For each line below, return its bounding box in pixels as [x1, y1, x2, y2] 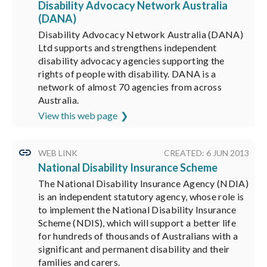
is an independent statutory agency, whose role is [38, 191, 244, 202]
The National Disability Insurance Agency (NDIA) [38, 178, 249, 189]
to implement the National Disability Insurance [38, 204, 237, 215]
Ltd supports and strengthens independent [38, 42, 217, 53]
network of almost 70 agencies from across [38, 81, 222, 92]
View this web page [38, 110, 117, 121]
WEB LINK [38, 148, 77, 158]
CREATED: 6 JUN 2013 [164, 148, 249, 158]
